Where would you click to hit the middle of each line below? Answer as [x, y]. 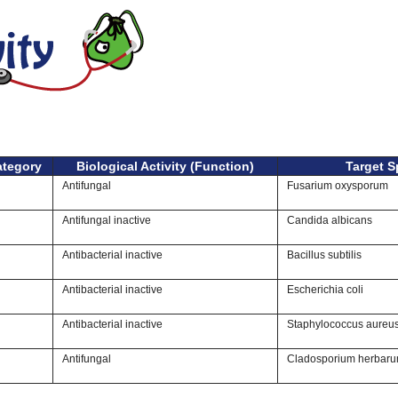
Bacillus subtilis [324, 255]
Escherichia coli [325, 290]
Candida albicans [330, 220]
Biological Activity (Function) [165, 166]
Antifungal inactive [107, 220]
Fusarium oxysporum [338, 186]
